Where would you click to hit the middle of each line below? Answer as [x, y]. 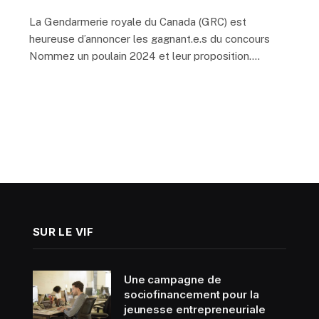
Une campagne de [172, 280]
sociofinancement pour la [191, 295]
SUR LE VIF [63, 232]
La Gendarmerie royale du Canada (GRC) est [138, 22]
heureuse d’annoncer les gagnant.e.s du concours [150, 39]
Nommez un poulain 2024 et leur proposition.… [145, 56]
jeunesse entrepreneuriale [194, 310]
